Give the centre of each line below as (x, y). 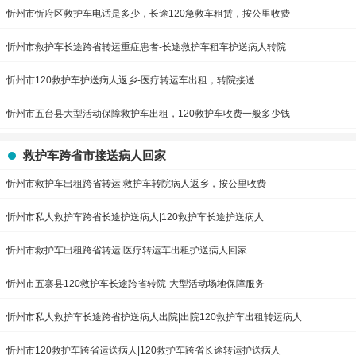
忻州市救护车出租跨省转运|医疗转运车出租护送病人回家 (127, 251)
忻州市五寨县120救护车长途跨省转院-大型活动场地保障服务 (135, 284)
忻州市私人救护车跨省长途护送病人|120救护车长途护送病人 (135, 217)
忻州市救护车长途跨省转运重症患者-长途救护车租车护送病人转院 (146, 47)
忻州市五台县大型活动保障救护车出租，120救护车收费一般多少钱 (148, 114)
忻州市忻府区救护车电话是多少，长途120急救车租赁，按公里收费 (148, 14)
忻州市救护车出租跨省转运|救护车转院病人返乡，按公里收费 (136, 184)
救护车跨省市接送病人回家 (95, 156)
